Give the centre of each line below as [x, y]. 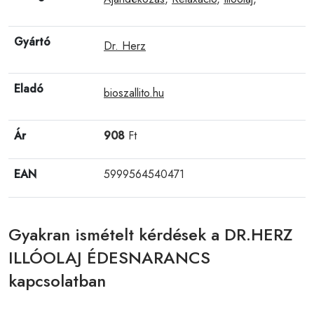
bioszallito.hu [134, 93]
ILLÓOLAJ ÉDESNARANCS [109, 257]
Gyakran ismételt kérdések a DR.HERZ [151, 234]
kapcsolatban [57, 280]
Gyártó [32, 41]
